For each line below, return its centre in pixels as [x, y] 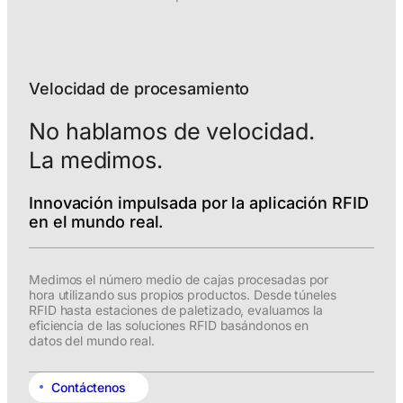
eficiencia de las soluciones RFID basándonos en [169, 326]
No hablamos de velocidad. [172, 132]
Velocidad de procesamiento [139, 89]
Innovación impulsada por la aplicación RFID [199, 203]
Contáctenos [89, 388]
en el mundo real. [96, 222]
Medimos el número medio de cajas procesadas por [179, 280]
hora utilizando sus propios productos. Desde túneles [183, 295]
